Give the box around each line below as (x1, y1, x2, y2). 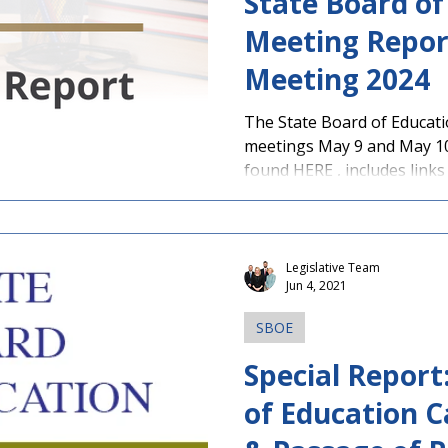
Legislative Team (286, 259, 380, 276)
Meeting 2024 (244, 60, 430, 99)
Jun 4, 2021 (286, 277, 347, 294)
